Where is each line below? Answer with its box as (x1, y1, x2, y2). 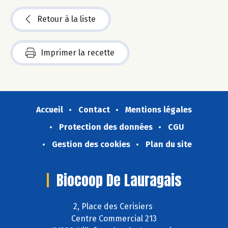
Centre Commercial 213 (71, 213, 157, 223)
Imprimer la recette (41, 48, 115, 58)
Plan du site (145, 139, 192, 150)
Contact (78, 105, 110, 115)
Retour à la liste (37, 14, 96, 24)
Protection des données (59, 122, 153, 132)
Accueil (36, 105, 63, 115)
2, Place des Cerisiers (73, 201, 155, 211)
